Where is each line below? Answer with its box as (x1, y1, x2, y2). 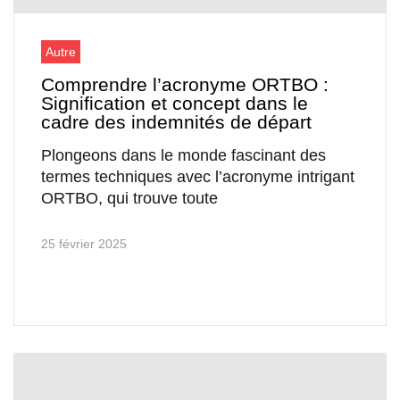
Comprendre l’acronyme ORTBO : (41, 74, 329, 96)
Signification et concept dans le (41, 93, 308, 114)
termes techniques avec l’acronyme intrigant (41, 168, 354, 187)
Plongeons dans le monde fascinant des (41, 146, 326, 165)
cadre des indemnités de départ (41, 112, 312, 133)
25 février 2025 (41, 237, 127, 252)
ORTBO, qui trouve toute (41, 189, 218, 208)
